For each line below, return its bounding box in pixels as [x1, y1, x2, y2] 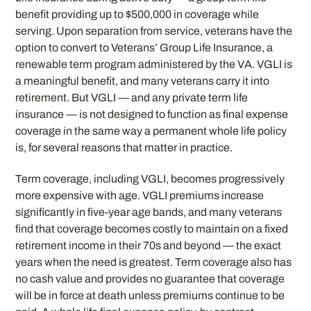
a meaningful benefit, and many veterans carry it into [15, 75, 270, 87]
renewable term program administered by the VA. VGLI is [15, 58, 293, 71]
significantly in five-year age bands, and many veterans [15, 206, 283, 219]
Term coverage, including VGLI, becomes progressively [15, 173, 285, 185]
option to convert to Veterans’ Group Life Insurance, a [15, 42, 274, 54]
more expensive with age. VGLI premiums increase [15, 190, 264, 202]
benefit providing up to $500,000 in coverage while [15, 8, 260, 21]
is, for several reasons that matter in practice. [15, 142, 233, 154]
